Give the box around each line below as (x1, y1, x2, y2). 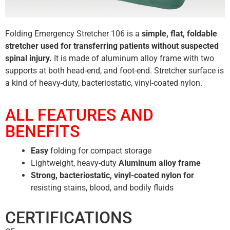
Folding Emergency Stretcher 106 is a (5, 29, 140, 39)
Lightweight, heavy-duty (31, 158, 117, 168)
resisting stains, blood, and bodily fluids (31, 183, 174, 193)
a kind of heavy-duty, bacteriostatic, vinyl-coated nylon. (5, 78, 202, 88)
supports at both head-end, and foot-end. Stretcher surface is (5, 66, 224, 75)
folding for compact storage (48, 146, 151, 156)
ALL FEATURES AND (5, 105, 154, 125)
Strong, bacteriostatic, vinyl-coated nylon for (31, 170, 194, 181)
